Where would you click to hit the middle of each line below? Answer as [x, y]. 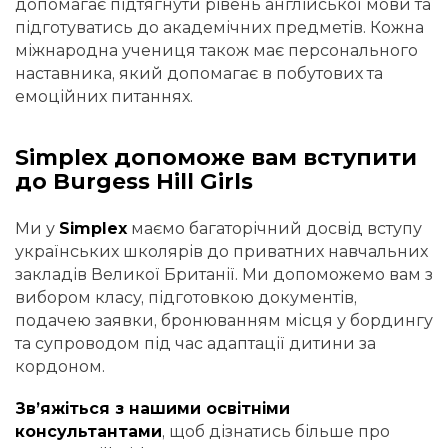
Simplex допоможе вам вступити [216, 158]
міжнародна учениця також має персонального [216, 51]
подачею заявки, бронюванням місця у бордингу [224, 320]
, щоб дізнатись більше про [276, 432]
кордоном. [60, 366]
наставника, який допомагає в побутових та [199, 74]
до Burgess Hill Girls [134, 182]
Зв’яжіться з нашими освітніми [152, 409]
